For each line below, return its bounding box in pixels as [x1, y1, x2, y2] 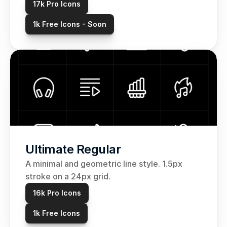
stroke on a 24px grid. [25, 171, 112, 181]
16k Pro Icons [33, 188, 81, 197]
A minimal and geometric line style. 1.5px [25, 159, 182, 169]
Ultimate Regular [25, 142, 121, 157]
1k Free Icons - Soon [33, 20, 106, 28]
